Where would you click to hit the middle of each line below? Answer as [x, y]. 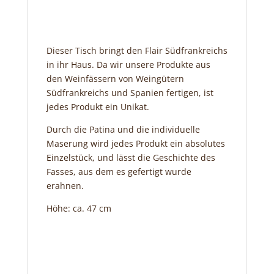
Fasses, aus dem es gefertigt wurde [119, 171]
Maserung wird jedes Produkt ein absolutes [135, 143]
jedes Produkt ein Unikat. [98, 106]
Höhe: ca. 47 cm [136, 208]
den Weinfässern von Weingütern [115, 78]
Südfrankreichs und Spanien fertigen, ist [130, 92]
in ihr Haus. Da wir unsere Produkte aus [128, 64]
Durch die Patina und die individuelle [123, 129]
